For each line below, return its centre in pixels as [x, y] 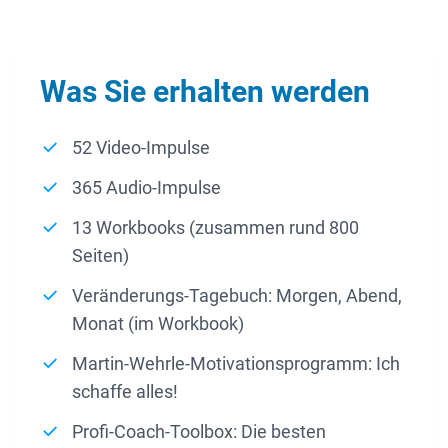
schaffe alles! [125, 392]
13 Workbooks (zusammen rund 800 [215, 228]
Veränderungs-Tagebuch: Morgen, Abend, [237, 296]
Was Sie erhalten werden [205, 92]
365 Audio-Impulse [146, 188]
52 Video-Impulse [141, 148]
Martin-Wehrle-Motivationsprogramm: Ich [236, 364]
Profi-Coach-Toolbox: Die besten [199, 432]
